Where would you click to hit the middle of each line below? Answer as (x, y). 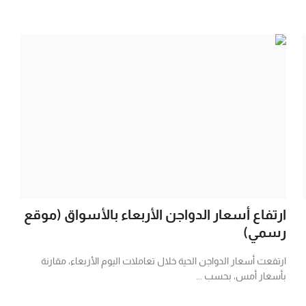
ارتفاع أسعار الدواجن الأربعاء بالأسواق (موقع (155, 214)
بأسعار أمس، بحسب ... (241, 276)
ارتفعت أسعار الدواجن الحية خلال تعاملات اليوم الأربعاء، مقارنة (163, 261)
